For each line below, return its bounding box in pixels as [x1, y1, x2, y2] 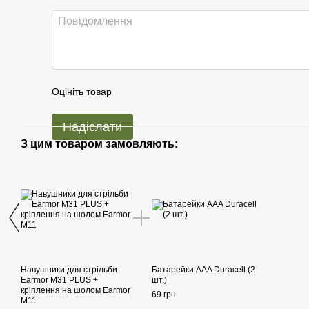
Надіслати [63, 120, 122, 134]
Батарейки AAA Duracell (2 [152, 265, 255, 275]
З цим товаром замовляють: [21, 138, 178, 150]
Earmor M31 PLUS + [21, 275, 98, 286]
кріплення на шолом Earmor [21, 286, 130, 296]
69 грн [152, 290, 176, 300]
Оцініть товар [52, 86, 112, 98]
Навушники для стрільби [21, 265, 117, 275]
